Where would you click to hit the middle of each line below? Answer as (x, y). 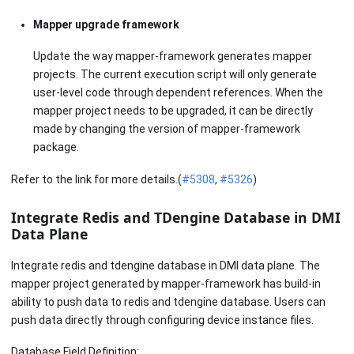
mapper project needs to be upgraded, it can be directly (173, 111)
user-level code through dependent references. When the (178, 93)
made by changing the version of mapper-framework (167, 129)
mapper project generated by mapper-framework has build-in (166, 283)
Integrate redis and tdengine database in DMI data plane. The (166, 265)
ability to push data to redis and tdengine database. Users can (168, 301)
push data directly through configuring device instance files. (162, 320)
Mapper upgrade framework (106, 24)
